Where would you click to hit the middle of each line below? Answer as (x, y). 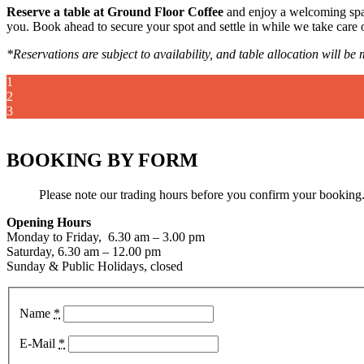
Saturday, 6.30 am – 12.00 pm (84, 251)
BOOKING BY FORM (102, 160)
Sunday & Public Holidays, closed (95, 266)
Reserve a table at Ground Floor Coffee (115, 12)
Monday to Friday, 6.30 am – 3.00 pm (106, 236)
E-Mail (39, 344)
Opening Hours (49, 222)
